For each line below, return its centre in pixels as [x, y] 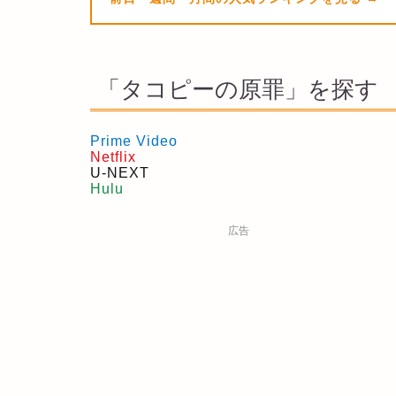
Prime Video [134, 141]
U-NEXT [120, 173]
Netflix [113, 157]
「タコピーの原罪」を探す [238, 89]
